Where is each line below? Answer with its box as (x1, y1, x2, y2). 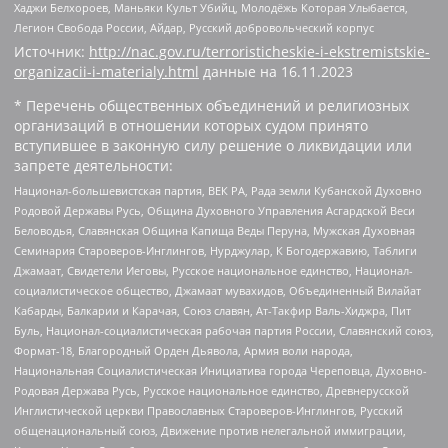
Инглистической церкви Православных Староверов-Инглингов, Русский (14, 403, 403, 419)
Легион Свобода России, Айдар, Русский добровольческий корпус (14, 19, 374, 35)
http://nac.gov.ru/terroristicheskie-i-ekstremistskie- (89, 41, 430, 61)
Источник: (14, 41, 89, 61)
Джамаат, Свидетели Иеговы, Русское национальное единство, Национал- (14, 263, 413, 279)
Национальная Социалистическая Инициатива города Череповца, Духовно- (14, 363, 427, 379)
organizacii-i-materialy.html (14, 61, 199, 81)
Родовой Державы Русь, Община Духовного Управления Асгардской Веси (14, 203, 415, 219)
